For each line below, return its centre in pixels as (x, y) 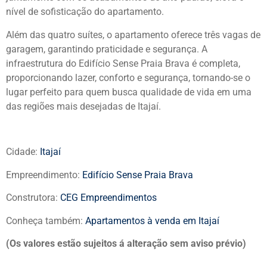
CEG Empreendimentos (108, 198)
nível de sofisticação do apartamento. (85, 12)
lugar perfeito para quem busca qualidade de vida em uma (129, 92)
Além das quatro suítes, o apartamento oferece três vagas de (133, 35)
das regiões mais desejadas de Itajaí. (83, 106)
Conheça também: (46, 221)
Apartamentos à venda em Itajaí (152, 221)
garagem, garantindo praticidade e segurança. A (107, 49)
